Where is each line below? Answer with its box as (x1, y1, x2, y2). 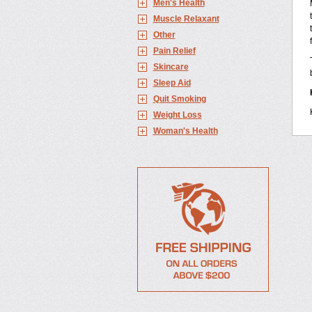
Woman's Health (153, 126, 218, 136)
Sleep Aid (153, 78, 191, 88)
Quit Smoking (153, 94, 206, 104)
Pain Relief (153, 46, 196, 56)
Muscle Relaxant (153, 14, 219, 24)
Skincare (153, 62, 189, 72)
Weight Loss (153, 110, 202, 120)
